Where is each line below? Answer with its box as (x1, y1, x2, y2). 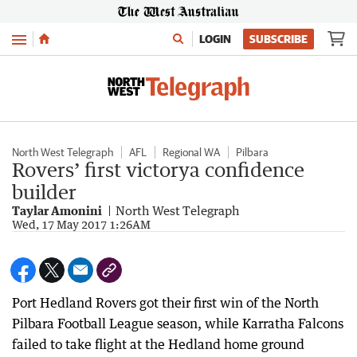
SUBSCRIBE (249, 33, 308, 45)
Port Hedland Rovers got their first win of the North (12, 295, 319, 311)
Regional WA (163, 146, 220, 159)
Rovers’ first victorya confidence (12, 158, 304, 181)
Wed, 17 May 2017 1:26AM (12, 218, 151, 231)
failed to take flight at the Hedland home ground (12, 336, 304, 352)
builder (12, 180, 76, 203)
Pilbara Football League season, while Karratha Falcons (12, 316, 343, 331)
